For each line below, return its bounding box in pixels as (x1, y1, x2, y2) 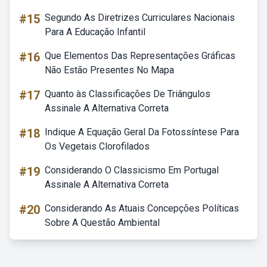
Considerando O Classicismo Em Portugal (45, 164, 219, 176)
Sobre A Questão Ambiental (45, 217, 160, 228)
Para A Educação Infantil (45, 26, 145, 38)
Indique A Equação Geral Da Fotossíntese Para (45, 126, 239, 138)
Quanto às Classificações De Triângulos (45, 88, 210, 100)
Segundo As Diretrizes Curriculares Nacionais (45, 12, 235, 23)
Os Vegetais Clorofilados (45, 141, 150, 152)
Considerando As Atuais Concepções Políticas (45, 203, 239, 214)
